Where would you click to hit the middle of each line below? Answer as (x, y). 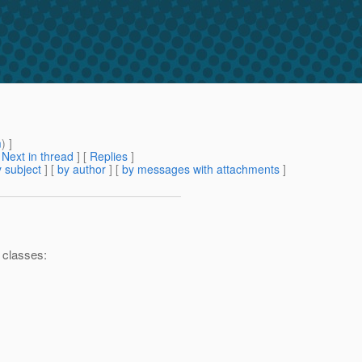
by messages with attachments (201, 169)
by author (82, 169)
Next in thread (38, 156)
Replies (109, 156)
